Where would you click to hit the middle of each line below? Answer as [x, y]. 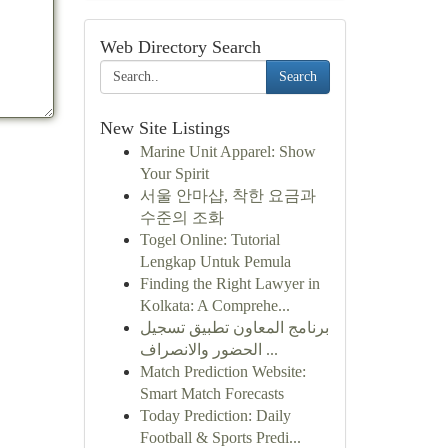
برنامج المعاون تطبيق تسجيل [234, 327]
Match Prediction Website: [222, 371]
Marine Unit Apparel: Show [227, 151]
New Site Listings [164, 128]
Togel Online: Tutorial [209, 239]
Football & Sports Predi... [220, 437]
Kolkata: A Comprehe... [214, 305]
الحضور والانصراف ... [269, 349]
